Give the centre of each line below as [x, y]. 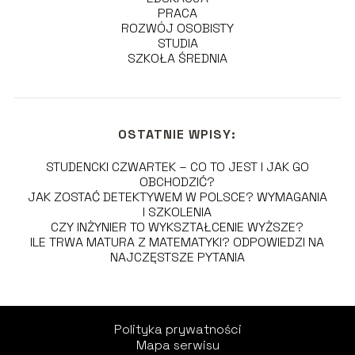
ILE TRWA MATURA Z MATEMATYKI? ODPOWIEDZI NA [177, 242]
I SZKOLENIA [177, 212]
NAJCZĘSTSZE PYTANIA [177, 257]
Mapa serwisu [177, 345]
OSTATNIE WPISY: [177, 134]
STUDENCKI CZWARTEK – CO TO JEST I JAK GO [177, 166]
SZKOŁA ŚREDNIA [177, 58]
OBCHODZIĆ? [177, 181]
